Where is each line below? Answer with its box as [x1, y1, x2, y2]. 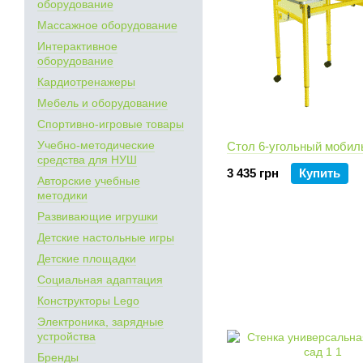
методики [37, 189, 88, 202]
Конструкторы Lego [37, 294, 139, 307]
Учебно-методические [37, 139, 155, 152]
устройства [37, 330, 96, 343]
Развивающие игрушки [37, 210, 158, 223]
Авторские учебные [37, 174, 140, 187]
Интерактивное [37, 40, 117, 53]
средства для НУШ [37, 153, 137, 166]
